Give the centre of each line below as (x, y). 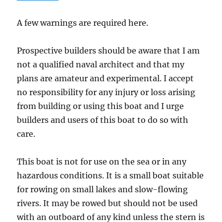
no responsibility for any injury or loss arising (106, 92)
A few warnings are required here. (83, 23)
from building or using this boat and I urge (101, 106)
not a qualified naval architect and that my (101, 64)
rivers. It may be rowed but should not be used (108, 203)
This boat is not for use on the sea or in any (102, 161)
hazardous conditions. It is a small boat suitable (111, 175)
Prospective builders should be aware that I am (109, 50)
